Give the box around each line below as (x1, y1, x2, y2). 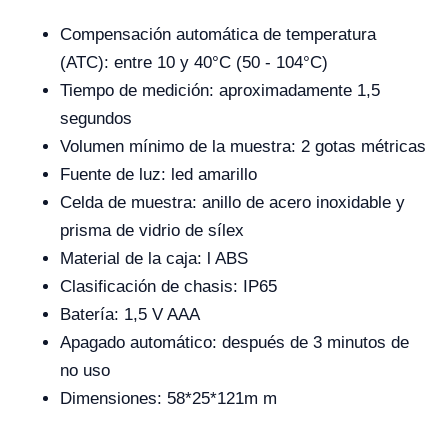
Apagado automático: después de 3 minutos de (60, 333, 409, 352)
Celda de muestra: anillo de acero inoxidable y (60, 193, 405, 212)
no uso (60, 361, 110, 380)
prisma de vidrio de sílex (60, 221, 244, 240)
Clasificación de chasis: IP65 (60, 277, 277, 296)
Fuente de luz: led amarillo (60, 165, 257, 184)
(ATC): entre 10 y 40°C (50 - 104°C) (60, 53, 328, 72)
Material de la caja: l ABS (60, 249, 248, 268)
